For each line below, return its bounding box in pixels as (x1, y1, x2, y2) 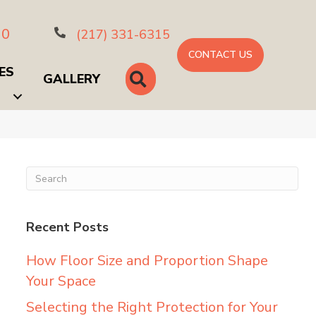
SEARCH (151, 68, 202, 86)
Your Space (25, 272, 96, 291)
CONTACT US (188, 48, 253, 61)
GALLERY (43, 71, 101, 87)
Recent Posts (25, 219, 109, 236)
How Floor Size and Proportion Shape (25, 251, 268, 270)
